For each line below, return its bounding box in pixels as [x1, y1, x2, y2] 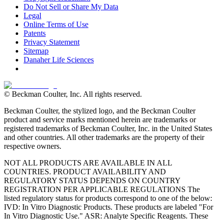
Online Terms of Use [24, 20, 88, 28]
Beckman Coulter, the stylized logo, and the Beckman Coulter [4, 106, 195, 115]
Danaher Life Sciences [24, 55, 94, 64]
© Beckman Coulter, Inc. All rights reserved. [4, 89, 142, 98]
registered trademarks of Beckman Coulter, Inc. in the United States [4, 124, 212, 133]
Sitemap [24, 46, 49, 55]
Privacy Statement [24, 37, 80, 46]
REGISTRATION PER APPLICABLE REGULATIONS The [4, 185, 200, 193]
